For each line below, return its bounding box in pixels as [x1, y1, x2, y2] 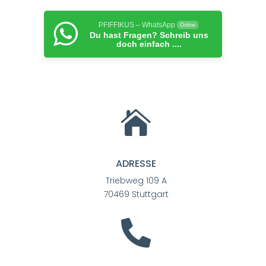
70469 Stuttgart [103, 188, 169, 200]
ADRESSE [116, 157, 156, 170]
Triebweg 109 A [105, 175, 167, 186]
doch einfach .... [116, 39, 182, 49]
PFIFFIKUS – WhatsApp [98, 21, 175, 29]
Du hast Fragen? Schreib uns [89, 30, 208, 40]
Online [179, 22, 195, 28]
